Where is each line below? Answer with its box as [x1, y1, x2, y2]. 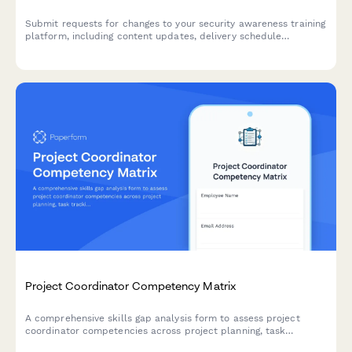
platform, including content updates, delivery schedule [25, 30, 282, 42]
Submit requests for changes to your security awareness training [25, 17, 326, 29]
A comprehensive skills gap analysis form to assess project [25, 313, 300, 324]
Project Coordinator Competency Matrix [25, 279, 236, 293]
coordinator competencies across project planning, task [25, 325, 286, 337]
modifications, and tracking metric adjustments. [25, 42, 248, 54]
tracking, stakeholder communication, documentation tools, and [25, 338, 323, 350]
